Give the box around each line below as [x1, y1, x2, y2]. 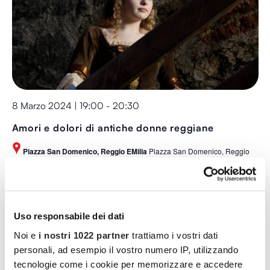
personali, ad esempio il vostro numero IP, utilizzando [14, 244, 238, 255]
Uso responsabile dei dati [14, 211, 125, 222]
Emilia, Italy [11, 155, 49, 166]
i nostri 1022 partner [39, 230, 130, 240]
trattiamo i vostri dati [129, 230, 218, 240]
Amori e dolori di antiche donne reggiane [11, 121, 214, 134]
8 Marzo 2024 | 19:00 [11, 99, 104, 111]
